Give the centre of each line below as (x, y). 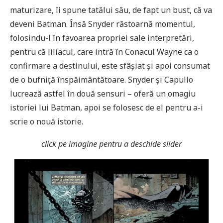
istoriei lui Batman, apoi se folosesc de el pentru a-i (107, 108)
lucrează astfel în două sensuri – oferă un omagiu (103, 94)
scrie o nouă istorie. (47, 122)
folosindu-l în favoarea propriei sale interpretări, (102, 38)
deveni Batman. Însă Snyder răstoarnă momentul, (103, 24)
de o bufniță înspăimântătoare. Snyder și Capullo (102, 80)
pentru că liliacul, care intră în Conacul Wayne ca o (104, 52)
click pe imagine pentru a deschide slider (111, 144)
